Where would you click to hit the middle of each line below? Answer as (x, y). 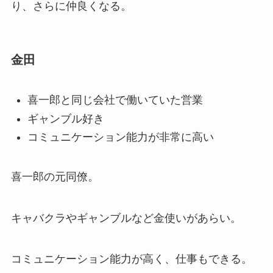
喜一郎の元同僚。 (55, 176)
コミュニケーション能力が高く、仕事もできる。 (131, 259)
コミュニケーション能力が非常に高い (120, 137)
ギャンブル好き (66, 119)
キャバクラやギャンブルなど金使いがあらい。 (126, 218)
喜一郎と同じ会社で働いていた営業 (115, 100)
